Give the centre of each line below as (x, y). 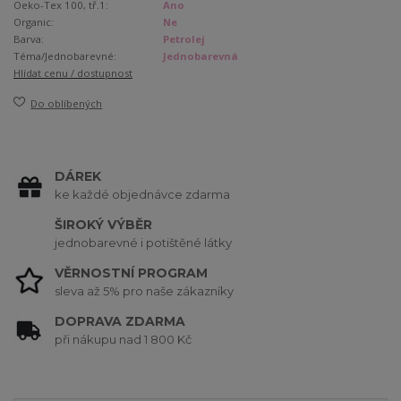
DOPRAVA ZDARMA (120, 322)
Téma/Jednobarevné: (65, 55)
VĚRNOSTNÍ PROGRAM (132, 273)
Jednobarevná (201, 55)
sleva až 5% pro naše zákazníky (145, 290)
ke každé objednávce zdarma (143, 194)
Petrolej (184, 38)
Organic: (34, 21)
